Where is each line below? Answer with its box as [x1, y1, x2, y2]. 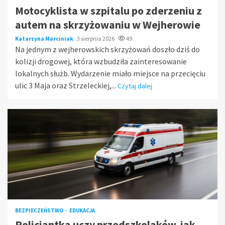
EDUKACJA [69, 206, 95, 214]
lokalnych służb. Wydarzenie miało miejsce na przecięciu [15, 68, 205, 78]
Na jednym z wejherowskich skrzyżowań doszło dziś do [15, 44, 200, 54]
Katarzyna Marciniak [15, 34, 74, 42]
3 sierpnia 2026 [77, 34, 116, 42]
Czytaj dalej [118, 81, 152, 90]
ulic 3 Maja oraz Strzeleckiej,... [15, 80, 118, 90]
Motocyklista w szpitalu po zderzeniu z [15, 3, 202, 18]
